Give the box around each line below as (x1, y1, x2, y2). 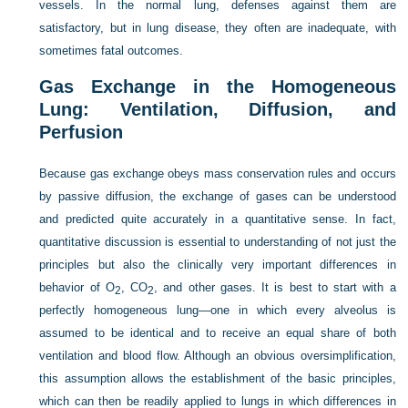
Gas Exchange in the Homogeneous (39, 76, 396, 97)
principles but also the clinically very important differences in (39, 258, 396, 271)
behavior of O (39, 280, 115, 294)
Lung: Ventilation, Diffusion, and (39, 99, 396, 119)
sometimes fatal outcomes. (39, 44, 184, 57)
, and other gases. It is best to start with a (154, 280, 396, 294)
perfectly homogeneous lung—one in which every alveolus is (39, 303, 396, 317)
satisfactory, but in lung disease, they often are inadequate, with (39, 21, 396, 35)
